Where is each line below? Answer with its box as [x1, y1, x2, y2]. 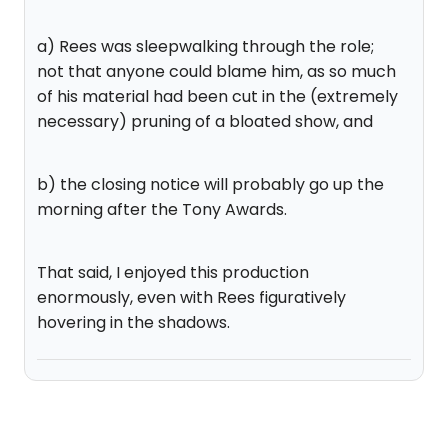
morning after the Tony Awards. [37, 198, 287, 221]
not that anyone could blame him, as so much [37, 60, 396, 83]
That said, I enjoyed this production [37, 261, 309, 284]
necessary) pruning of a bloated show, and [37, 110, 373, 133]
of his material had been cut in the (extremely [37, 85, 398, 108]
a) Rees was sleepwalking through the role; [37, 35, 374, 58]
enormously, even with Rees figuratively [37, 286, 346, 309]
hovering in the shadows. [37, 311, 230, 334]
